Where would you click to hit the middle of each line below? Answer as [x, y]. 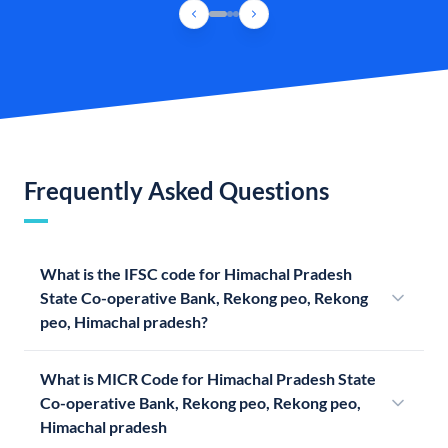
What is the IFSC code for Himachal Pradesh [196, 274]
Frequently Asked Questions [176, 191]
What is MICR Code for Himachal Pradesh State [208, 379]
